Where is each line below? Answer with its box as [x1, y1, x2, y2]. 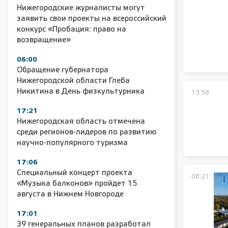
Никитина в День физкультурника [17, 88, 145, 95]
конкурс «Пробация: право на [17, 26, 126, 33]
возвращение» [17, 37, 71, 44]
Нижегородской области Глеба [17, 77, 130, 84]
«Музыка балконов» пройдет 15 [17, 180, 137, 187]
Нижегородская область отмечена [17, 118, 145, 125]
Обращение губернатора [17, 67, 108, 74]
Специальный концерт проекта [17, 169, 132, 177]
